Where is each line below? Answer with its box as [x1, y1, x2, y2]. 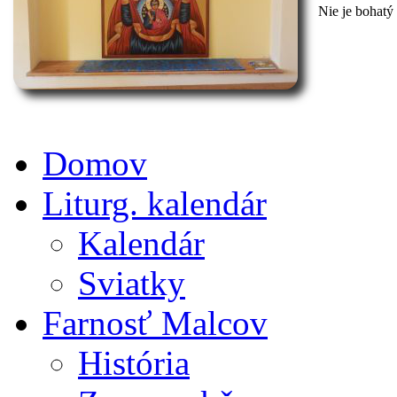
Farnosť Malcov [43, 304, 268, 342]
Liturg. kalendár [43, 184, 267, 222]
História [78, 344, 190, 382]
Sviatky [78, 264, 185, 302]
